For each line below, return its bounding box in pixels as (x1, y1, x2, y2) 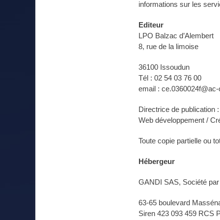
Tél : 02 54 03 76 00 (138, 74, 201, 82)
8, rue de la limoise (138, 42, 198, 51)
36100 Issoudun (138, 63, 190, 71)
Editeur (138, 21, 165, 29)
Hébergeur (138, 157, 177, 165)
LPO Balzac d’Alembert (138, 31, 214, 40)
